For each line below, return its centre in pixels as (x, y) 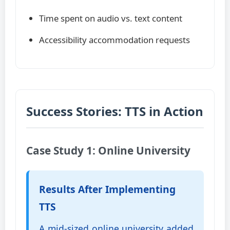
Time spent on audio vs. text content (111, 18)
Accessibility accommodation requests (114, 40)
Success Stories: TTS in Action (115, 111)
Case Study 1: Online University (108, 150)
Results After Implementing (107, 189)
